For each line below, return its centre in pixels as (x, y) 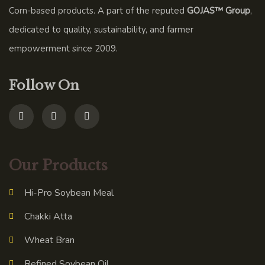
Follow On (44, 85)
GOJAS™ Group (219, 11)
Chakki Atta (48, 216)
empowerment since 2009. (63, 49)
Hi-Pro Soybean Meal (69, 193)
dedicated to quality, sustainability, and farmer (101, 30)
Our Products (58, 165)
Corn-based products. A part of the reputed (98, 11)
